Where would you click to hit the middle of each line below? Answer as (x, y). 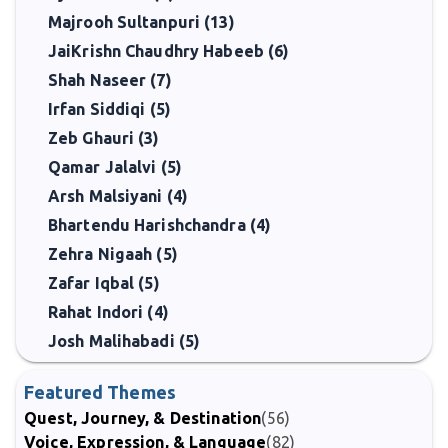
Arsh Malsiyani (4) (118, 196)
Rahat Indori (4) (108, 312)
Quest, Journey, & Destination (143, 418)
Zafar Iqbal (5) (104, 283)
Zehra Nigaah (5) (113, 254)
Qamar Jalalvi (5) (115, 167)
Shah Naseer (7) (110, 80)
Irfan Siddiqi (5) (109, 109)
